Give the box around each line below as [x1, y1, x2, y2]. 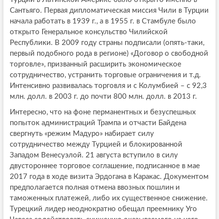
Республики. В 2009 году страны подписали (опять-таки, [9, 39, 204, 46]
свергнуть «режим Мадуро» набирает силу [9, 130, 154, 137]
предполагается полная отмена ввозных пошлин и [9, 183, 180, 191]
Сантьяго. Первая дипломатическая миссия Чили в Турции [9, 6, 209, 14]
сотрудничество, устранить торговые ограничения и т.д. [9, 71, 201, 79]
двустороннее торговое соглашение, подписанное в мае [9, 162, 200, 170]
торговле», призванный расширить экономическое [9, 60, 181, 68]
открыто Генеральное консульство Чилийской [9, 28, 168, 36]
